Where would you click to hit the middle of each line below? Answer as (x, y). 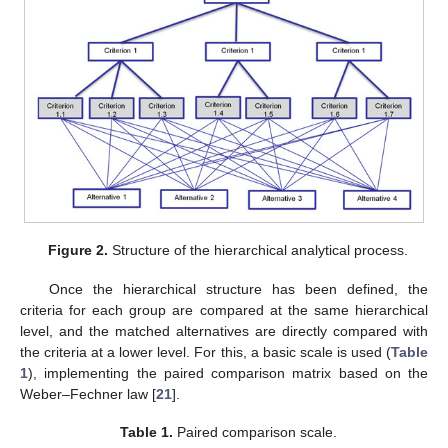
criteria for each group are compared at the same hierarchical (224, 309)
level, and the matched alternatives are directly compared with (224, 330)
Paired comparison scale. (254, 431)
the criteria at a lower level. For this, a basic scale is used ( (205, 351)
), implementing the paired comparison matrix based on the (228, 372)
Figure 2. (78, 250)
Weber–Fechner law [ (88, 393)
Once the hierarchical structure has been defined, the (238, 288)
